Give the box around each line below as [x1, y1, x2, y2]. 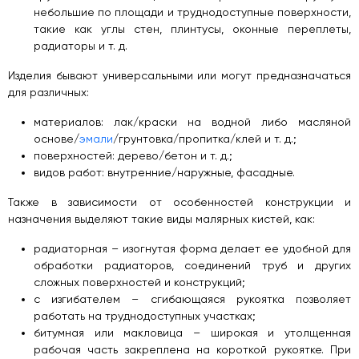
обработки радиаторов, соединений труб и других [34, 258, 351, 272]
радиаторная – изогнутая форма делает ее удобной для [34, 241, 351, 255]
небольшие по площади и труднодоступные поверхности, [34, 5, 351, 18]
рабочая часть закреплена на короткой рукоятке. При [34, 342, 351, 356]
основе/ [34, 131, 79, 145]
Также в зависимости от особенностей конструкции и [8, 195, 351, 208]
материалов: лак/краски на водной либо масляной [34, 115, 351, 128]
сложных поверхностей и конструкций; [34, 275, 245, 288]
